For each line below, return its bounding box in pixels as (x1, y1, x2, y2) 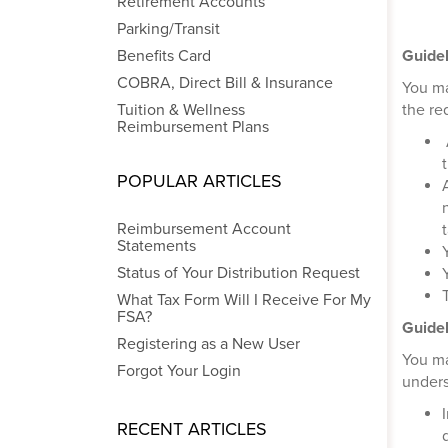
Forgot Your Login (117, 361, 241, 381)
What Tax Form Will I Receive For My (117, 290, 371, 310)
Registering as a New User (117, 334, 300, 354)
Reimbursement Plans (117, 117, 269, 137)
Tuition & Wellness (117, 100, 245, 120)
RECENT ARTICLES (117, 418, 267, 440)
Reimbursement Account (117, 219, 291, 239)
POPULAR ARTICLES (117, 170, 282, 192)
